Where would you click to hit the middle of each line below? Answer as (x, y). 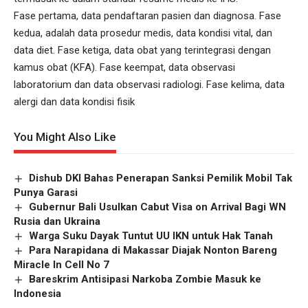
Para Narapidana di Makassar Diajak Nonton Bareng (153, 251)
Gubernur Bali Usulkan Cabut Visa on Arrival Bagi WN (158, 207)
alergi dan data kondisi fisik (74, 102)
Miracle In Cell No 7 (62, 265)
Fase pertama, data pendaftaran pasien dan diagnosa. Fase (147, 16)
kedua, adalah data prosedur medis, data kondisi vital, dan (143, 33)
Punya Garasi (46, 193)
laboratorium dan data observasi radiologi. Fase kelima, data (149, 85)
